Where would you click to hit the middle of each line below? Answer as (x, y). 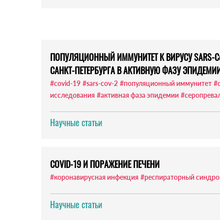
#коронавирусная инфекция (94, 177)
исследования (72, 95)
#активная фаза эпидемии (138, 95)
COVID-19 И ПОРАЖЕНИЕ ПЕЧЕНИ (105, 164)
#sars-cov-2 (100, 83)
